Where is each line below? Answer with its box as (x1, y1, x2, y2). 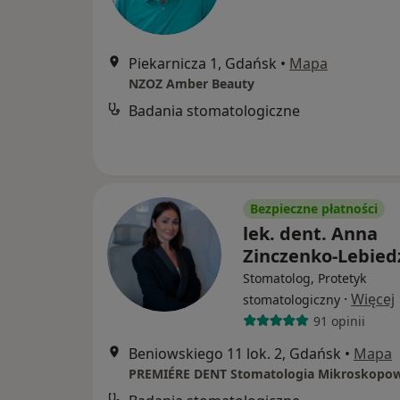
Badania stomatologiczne (129, 101, 300, 121)
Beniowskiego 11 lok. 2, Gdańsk (129, 344, 341, 363)
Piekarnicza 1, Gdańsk (129, 54, 277, 73)
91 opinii (312, 312, 365, 329)
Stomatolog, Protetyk (243, 270, 366, 287)
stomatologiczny (243, 291, 340, 308)
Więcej (351, 289, 395, 309)
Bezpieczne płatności (250, 200, 378, 217)
